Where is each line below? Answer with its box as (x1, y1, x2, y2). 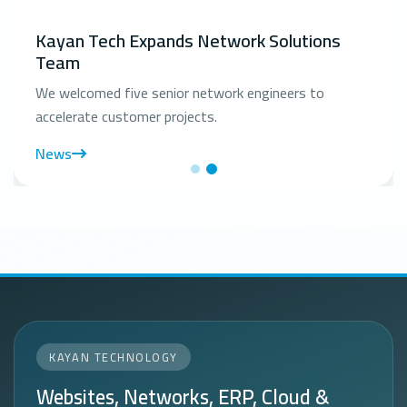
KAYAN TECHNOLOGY (49, 345, 178, 368)
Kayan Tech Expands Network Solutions (35, 23, 341, 57)
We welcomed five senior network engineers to (35, 78, 324, 106)
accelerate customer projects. (35, 102, 217, 130)
